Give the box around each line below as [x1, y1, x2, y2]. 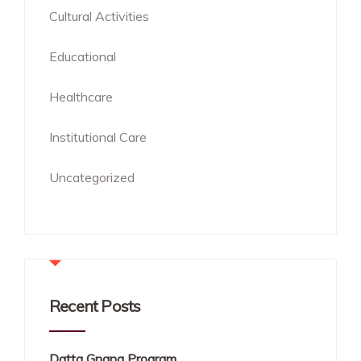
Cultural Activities [49, 8, 149, 25]
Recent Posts [49, 296, 141, 317]
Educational [49, 48, 116, 65]
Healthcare [49, 89, 113, 106]
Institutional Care [49, 129, 147, 146]
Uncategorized [49, 169, 135, 186]
